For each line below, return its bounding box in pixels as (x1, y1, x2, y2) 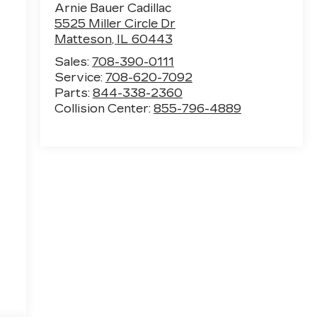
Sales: (54, 55, 92, 69)
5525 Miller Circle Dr (54, 17, 175, 31)
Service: (54, 71, 105, 85)
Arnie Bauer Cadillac (54, 1, 171, 16)
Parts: (54, 86, 93, 100)
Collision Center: (54, 102, 154, 116)
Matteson (54, 33, 112, 47)
